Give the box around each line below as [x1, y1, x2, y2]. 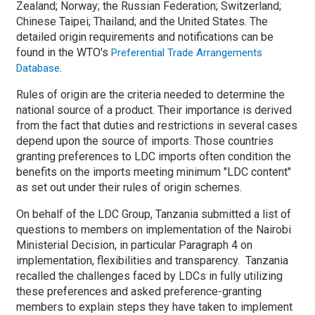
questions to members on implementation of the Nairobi [16, 223, 291, 236]
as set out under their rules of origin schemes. [16, 181, 242, 194]
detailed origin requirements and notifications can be [16, 30, 274, 44]
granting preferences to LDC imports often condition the [16, 150, 291, 163]
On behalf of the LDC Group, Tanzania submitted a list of [16, 207, 291, 221]
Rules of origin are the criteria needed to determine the [16, 88, 285, 101]
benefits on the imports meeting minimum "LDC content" [16, 165, 291, 179]
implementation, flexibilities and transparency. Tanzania [16, 254, 288, 267]
